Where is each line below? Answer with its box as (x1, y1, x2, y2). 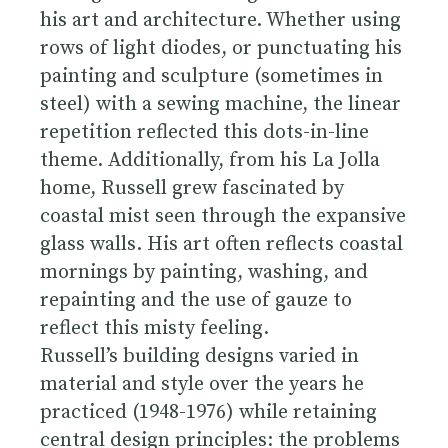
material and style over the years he (40, 371, 364, 397)
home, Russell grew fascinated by (40, 175, 344, 201)
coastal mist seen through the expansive (40, 203, 406, 229)
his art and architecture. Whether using (40, 7, 401, 33)
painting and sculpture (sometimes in (40, 63, 383, 89)
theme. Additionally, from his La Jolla (40, 147, 380, 173)
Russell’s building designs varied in (40, 343, 359, 369)
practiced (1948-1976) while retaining (40, 399, 377, 425)
